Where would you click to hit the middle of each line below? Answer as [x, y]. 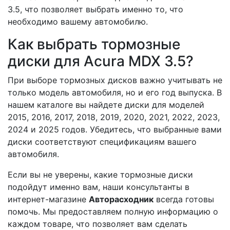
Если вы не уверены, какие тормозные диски [100, 175]
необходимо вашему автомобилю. [78, 22]
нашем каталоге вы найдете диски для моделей [106, 105]
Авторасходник [121, 199]
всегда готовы [184, 199]
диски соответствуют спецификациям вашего [102, 142]
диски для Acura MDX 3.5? [101, 61]
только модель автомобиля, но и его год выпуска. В [115, 92]
